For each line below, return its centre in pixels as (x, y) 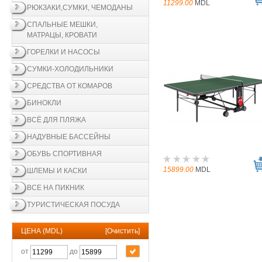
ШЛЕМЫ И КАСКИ (57, 171)
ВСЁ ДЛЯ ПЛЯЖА (56, 120)
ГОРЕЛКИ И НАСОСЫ (63, 52)
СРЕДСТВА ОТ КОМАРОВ (70, 86)
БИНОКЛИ (44, 103)
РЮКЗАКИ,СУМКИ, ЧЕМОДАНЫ (80, 8)
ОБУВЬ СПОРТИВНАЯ (64, 154)
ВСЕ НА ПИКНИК (56, 188)
